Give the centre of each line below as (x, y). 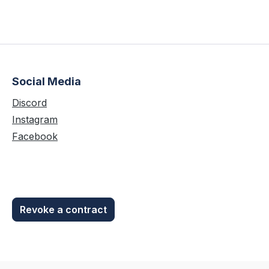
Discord (29, 103)
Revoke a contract (63, 210)
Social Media (47, 82)
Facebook (35, 137)
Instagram (35, 120)
